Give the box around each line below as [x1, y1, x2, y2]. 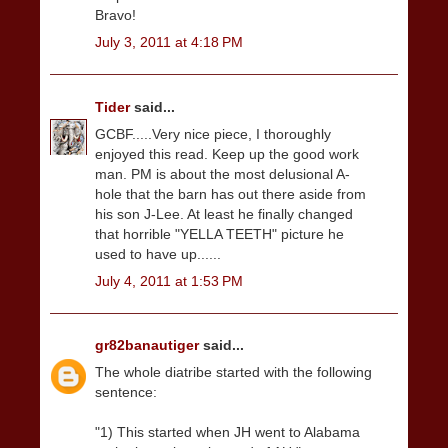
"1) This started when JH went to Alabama [95, 424, 360, 441]
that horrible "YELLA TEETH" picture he [95, 225, 344, 242]
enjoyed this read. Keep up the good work [95, 145, 359, 162]
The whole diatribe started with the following [95, 364, 372, 381]
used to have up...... [95, 245, 221, 262]
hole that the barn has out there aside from [95, 185, 366, 202]
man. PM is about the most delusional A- [95, 165, 350, 182]
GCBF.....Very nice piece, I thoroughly [95, 125, 331, 142]
